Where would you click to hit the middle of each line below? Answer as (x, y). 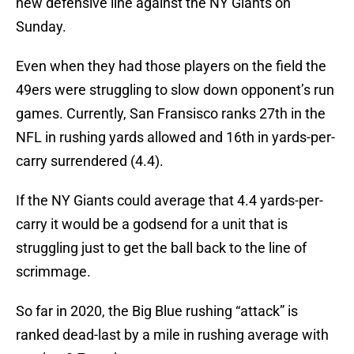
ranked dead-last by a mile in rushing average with (172, 335)
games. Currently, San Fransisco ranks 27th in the (171, 114)
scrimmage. (53, 272)
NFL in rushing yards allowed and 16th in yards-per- (175, 137)
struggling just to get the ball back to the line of (161, 248)
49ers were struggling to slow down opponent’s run (175, 90)
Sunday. (41, 27)
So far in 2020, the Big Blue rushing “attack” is (157, 311)
